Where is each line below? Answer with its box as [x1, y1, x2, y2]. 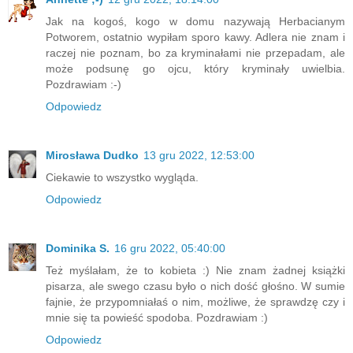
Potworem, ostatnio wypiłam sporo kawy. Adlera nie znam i [46, 31, 345, 44]
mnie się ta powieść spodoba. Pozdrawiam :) [46, 311, 268, 325]
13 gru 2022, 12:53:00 [143, 149, 255, 162]
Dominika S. [46, 242, 110, 255]
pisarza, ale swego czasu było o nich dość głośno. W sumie [46, 280, 345, 293]
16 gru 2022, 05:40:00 [114, 242, 225, 255]
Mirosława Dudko [46, 149, 139, 162]
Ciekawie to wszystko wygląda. [46, 171, 199, 184]
